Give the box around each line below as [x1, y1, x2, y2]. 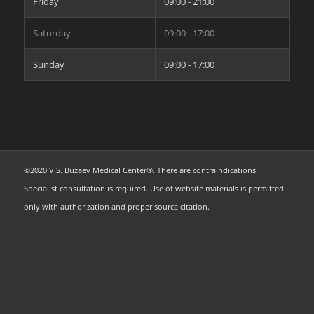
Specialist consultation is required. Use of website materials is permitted [23, 182, 284, 193]
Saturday [32, 26, 71, 39]
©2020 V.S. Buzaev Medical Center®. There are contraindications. [23, 164, 258, 175]
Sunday [32, 57, 64, 71]
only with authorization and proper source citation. [23, 200, 210, 212]
